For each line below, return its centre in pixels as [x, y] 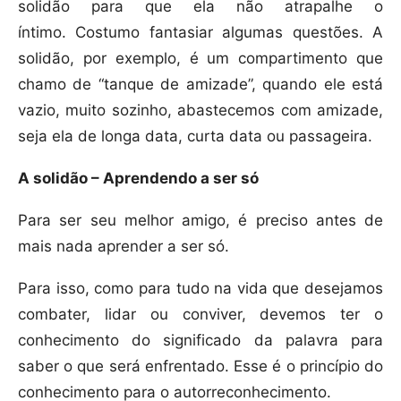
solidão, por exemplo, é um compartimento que [200, 59]
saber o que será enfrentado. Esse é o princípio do [200, 367]
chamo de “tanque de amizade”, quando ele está [200, 85]
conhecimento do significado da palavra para [200, 341]
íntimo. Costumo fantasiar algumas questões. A [200, 33]
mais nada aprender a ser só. [124, 247]
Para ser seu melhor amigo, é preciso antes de [200, 221]
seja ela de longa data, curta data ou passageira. [195, 137]
